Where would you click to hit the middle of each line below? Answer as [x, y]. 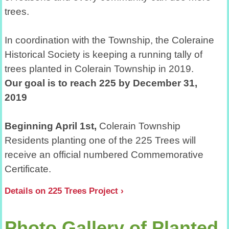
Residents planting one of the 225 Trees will [100, 141]
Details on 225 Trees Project [61, 190]
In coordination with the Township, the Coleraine [109, 40]
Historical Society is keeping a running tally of [103, 55]
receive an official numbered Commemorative [104, 155]
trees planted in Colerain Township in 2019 [98, 69]
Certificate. [28, 169]
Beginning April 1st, [50, 126]
